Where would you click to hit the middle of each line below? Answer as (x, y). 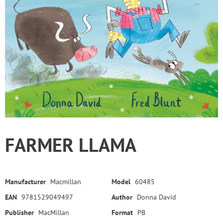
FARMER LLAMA (71, 144)
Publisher (19, 212)
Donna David (157, 197)
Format (122, 212)
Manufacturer (25, 181)
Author (122, 197)
